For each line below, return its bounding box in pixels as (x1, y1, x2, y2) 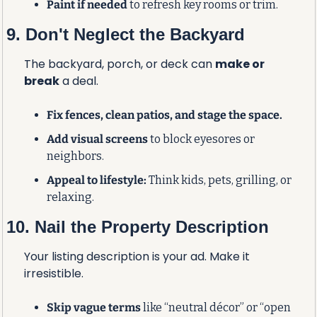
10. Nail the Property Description (6, 217, 269, 236)
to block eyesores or (147, 132, 255, 146)
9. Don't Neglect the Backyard (6, 24, 245, 44)
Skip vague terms (46, 300, 141, 314)
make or (214, 55, 265, 72)
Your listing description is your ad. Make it (23, 248, 250, 265)
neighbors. (46, 149, 104, 163)
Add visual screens (46, 132, 148, 146)
